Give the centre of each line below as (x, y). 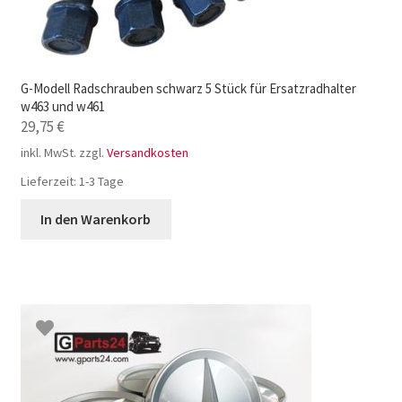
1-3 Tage (101, 182)
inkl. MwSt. (48, 153)
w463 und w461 (62, 107)
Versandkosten (147, 153)
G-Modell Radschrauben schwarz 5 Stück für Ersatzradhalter (188, 89)
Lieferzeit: (49, 182)
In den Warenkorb (96, 219)
